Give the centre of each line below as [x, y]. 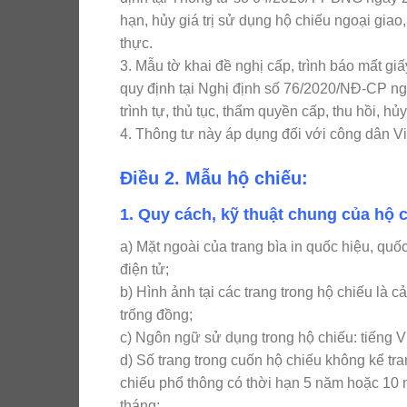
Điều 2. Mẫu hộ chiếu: [214, 179]
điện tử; [144, 270]
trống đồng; [156, 315]
